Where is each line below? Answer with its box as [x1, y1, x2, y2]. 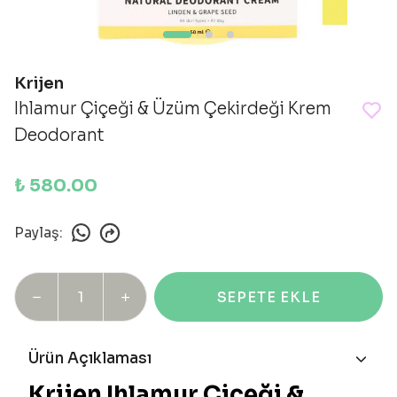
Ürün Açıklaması [28, 349, 152, 368]
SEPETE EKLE [216, 287, 321, 307]
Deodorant [14, 125, 105, 146]
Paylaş [14, 223, 59, 242]
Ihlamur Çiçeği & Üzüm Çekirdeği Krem [14, 98, 331, 120]
